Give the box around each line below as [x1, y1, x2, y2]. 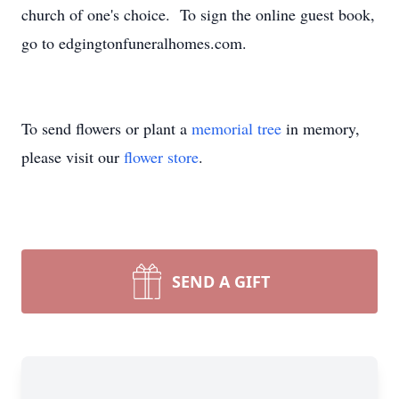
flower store [124, 146, 199, 167]
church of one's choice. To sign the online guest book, [21, 4, 375, 25]
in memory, [281, 118, 360, 139]
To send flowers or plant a [21, 118, 191, 139]
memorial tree [191, 118, 281, 139]
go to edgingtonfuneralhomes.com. [21, 32, 247, 53]
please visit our [21, 146, 124, 167]
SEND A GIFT [172, 271, 270, 292]
